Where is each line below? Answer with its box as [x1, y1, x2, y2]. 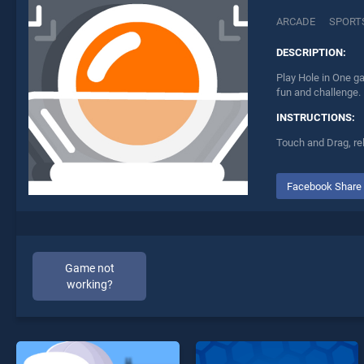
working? [66, 278, 113, 291]
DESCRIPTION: [276, 46, 346, 59]
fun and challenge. [276, 86, 361, 99]
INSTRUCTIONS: [276, 111, 355, 124]
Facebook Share [286, 180, 362, 193]
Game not [64, 262, 115, 275]
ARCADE [276, 15, 315, 28]
